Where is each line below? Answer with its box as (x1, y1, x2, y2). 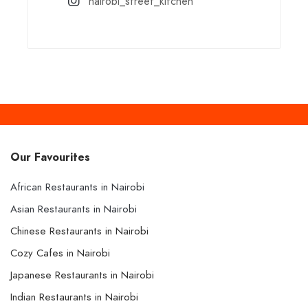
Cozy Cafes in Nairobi (10, 246, 110, 261)
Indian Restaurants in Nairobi (10, 290, 138, 305)
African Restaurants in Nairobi (10, 180, 144, 195)
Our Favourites (10, 150, 90, 166)
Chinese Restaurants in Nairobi (10, 224, 148, 239)
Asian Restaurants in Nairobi (10, 202, 137, 217)
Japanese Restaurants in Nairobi (10, 268, 154, 283)
